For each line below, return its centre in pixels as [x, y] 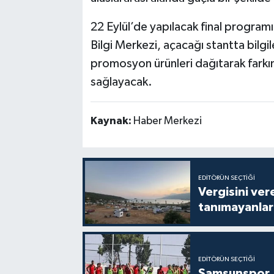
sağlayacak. [121, 82]
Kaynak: [112, 121]
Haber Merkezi [167, 121]
